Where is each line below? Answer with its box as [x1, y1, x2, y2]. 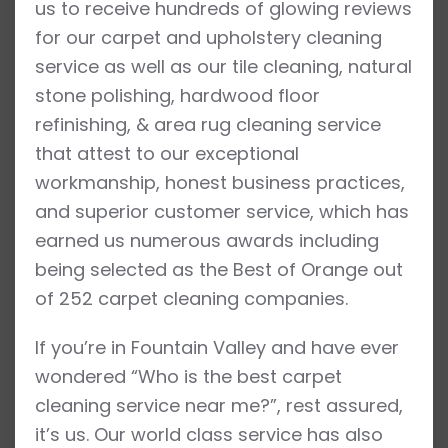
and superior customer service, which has [35, 198, 409, 224]
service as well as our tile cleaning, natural [35, 53, 412, 79]
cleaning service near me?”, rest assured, [35, 392, 403, 418]
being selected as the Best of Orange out [35, 256, 403, 282]
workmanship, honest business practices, [35, 169, 405, 195]
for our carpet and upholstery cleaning [35, 24, 382, 50]
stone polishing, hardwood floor [35, 82, 320, 108]
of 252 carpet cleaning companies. [35, 285, 348, 311]
